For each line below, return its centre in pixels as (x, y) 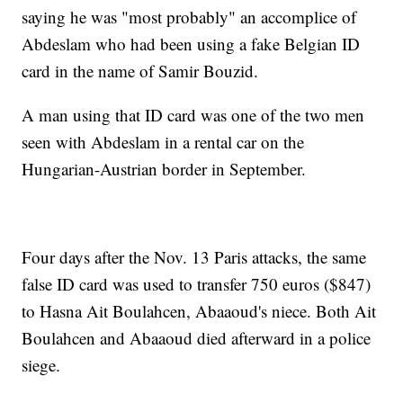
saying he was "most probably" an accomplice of (189, 17)
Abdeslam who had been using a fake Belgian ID (191, 44)
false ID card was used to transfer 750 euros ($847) (197, 284)
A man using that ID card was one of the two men (193, 115)
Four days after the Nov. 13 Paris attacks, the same (194, 257)
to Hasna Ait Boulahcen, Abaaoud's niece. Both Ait (199, 311)
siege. (41, 365)
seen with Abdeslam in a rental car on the (163, 142)
